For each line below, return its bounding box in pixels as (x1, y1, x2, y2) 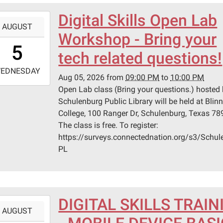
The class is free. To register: (58, 120, 159, 130)
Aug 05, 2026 (58, 73, 105, 83)
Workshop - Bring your (58, 30, 217, 49)
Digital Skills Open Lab (58, 11, 218, 30)
